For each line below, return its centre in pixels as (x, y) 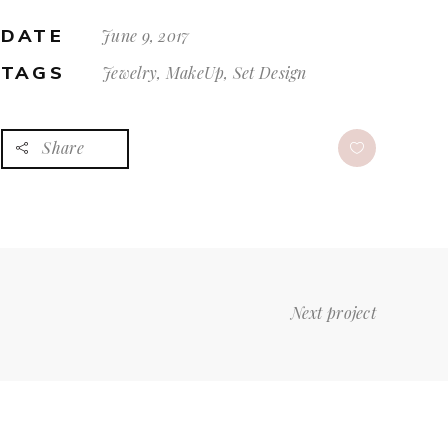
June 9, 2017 (145, 35)
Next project (333, 312)
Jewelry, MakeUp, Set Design (204, 72)
